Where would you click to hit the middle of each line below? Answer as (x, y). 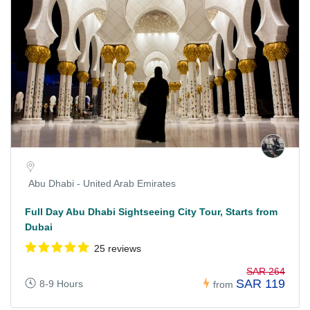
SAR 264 (266, 271)
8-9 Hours (61, 283)
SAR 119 (261, 283)
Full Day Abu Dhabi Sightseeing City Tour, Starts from (151, 212)
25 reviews (118, 249)
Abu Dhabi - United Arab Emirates (102, 184)
